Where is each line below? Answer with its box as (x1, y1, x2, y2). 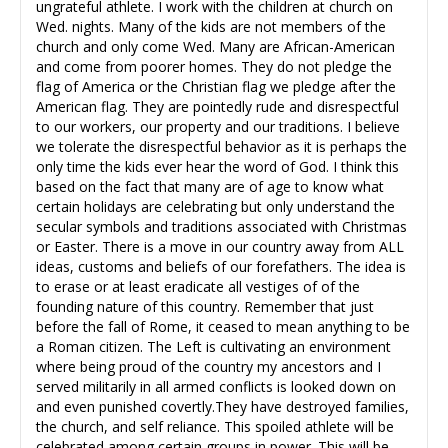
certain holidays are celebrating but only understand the (36, 197, 395, 217)
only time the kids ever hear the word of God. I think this (36, 157, 399, 177)
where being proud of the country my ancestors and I (36, 357, 381, 377)
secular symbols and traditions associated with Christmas (36, 217, 407, 237)
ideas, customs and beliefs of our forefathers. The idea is (36, 257, 406, 277)
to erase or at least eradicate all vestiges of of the (36, 277, 360, 297)
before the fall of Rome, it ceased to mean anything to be (36, 317, 410, 337)
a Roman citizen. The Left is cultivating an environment (36, 337, 391, 357)
